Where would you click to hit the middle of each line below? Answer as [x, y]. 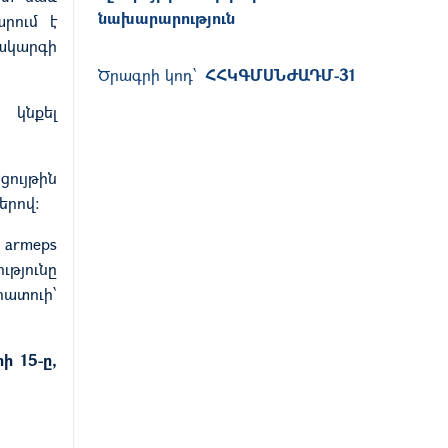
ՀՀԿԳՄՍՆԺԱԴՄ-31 [280, 74]
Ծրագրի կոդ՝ [147, 74]
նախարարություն [166, 17]
